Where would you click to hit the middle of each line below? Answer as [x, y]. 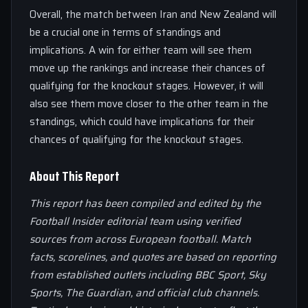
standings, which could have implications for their [142, 121]
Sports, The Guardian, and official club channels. [144, 293]
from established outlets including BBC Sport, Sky [148, 275]
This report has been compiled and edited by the [145, 203]
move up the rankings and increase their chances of [147, 68]
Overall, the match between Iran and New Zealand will [153, 14]
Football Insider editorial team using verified [135, 221]
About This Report [75, 176]
